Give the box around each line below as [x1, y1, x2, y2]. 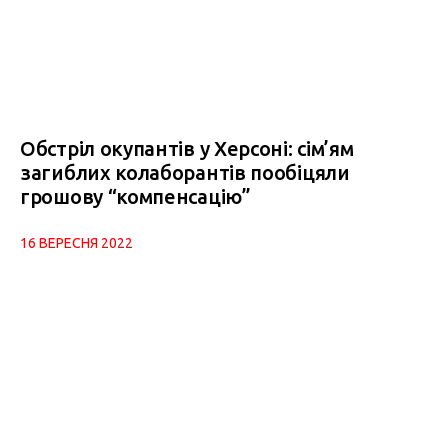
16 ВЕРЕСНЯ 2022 [20, 235, 133, 252]
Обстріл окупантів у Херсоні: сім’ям [20, 137, 354, 161]
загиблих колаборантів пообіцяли [20, 161, 350, 185]
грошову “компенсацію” [20, 185, 251, 209]
